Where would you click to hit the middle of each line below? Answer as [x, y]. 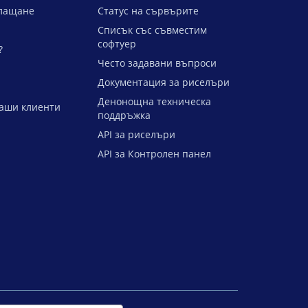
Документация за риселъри [164, 82]
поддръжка [124, 115]
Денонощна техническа [154, 101]
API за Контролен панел [154, 154]
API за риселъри [136, 134]
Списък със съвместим [152, 30]
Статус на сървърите [148, 11]
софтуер [117, 44]
